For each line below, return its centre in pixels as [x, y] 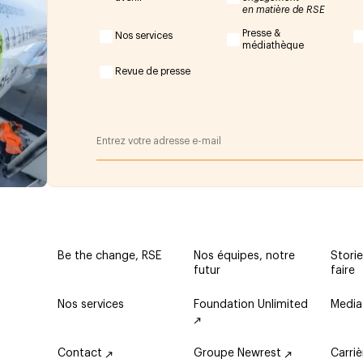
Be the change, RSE [109, 256]
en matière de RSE [283, 9]
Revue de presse [153, 72]
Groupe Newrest [239, 353]
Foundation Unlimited [251, 305]
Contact [81, 353]
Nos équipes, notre [245, 256]
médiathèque [273, 45]
